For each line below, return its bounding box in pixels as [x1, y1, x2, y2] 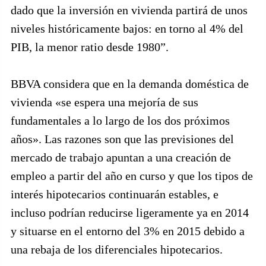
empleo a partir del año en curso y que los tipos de [11, 169, 253, 182]
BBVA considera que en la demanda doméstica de [11, 77, 249, 90]
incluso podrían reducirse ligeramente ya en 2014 [11, 206, 249, 219]
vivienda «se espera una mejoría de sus [11, 96, 198, 109]
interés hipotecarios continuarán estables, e [11, 188, 218, 201]
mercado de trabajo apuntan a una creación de [11, 151, 231, 164]
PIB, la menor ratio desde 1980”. [11, 40, 169, 53]
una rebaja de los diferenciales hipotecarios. [11, 243, 223, 256]
